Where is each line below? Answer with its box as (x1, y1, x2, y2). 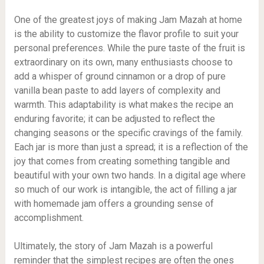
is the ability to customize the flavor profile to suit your (14, 28, 239, 39)
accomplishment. (14, 212, 84, 223)
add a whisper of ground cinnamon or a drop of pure (14, 71, 226, 82)
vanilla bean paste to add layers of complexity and (14, 85, 220, 96)
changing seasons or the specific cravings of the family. (14, 127, 243, 138)
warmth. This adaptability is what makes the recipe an (14, 99, 233, 110)
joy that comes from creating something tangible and (14, 156, 230, 167)
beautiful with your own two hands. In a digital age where (14, 170, 246, 181)
